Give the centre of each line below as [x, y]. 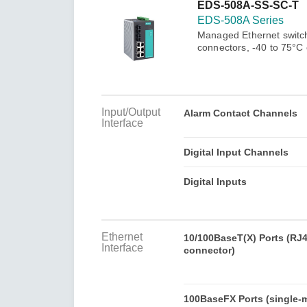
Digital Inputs [215, 181]
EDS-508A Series [240, 20]
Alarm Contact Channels [240, 113]
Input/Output [131, 112]
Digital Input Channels [236, 152]
